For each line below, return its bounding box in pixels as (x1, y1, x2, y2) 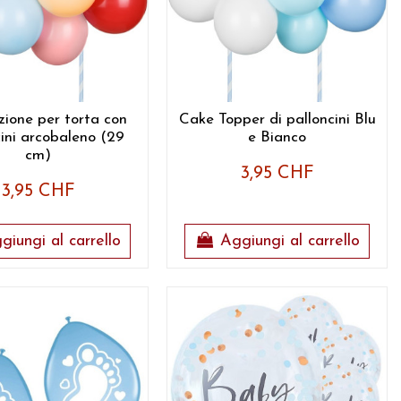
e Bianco (248, 130, 307, 146)
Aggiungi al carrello (220, 232, 361, 250)
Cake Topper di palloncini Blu (178, 112, 376, 128)
